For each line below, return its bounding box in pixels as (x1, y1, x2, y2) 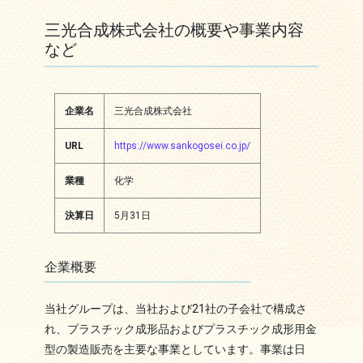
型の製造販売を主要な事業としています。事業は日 (44, 343, 305, 357)
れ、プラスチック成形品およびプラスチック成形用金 (44, 322, 317, 337)
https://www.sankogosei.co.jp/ (113, 140, 250, 152)
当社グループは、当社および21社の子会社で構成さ (44, 302, 307, 317)
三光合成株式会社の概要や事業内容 (44, 20, 304, 41)
